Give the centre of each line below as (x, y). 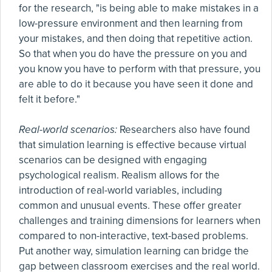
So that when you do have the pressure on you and (133, 54)
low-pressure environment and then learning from (131, 23)
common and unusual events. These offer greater (130, 206)
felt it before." (49, 99)
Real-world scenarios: (68, 130)
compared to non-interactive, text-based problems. (134, 236)
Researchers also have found (184, 130)
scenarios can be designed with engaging (113, 160)
